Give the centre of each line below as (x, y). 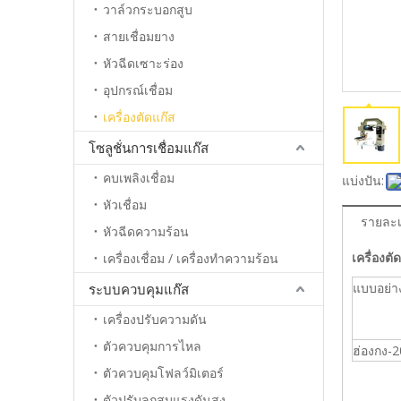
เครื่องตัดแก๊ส (139, 117)
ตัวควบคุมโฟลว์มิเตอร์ (163, 373)
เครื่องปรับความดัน (155, 319)
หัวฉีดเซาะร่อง (143, 63)
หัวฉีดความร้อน (146, 231)
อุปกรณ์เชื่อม (138, 90)
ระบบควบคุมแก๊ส (139, 289)
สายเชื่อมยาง (139, 36)
